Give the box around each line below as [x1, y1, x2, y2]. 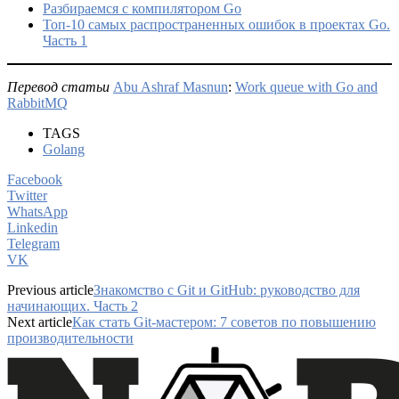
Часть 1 [43, 32, 87, 48]
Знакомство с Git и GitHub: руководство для [94, 281, 360, 297]
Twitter [7, 187, 47, 203]
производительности [7, 330, 134, 346]
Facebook [7, 171, 62, 187]
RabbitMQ [7, 94, 68, 110]
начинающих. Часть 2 [7, 297, 138, 313]
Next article [7, 313, 72, 330]
